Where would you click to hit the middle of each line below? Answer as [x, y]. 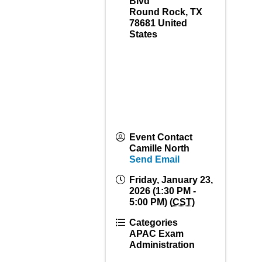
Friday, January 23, [171, 180]
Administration [162, 244]
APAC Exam [157, 233]
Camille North [160, 148]
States [144, 34]
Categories [154, 222]
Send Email [155, 159]
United [173, 23]
